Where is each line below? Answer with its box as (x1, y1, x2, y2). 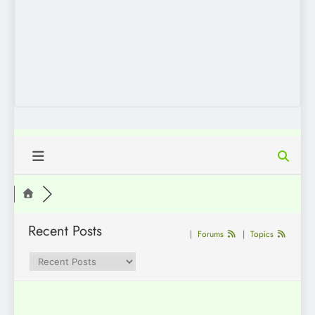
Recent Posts (28, 221, 102, 242)
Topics (250, 228, 274, 241)
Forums (198, 228, 224, 241)
